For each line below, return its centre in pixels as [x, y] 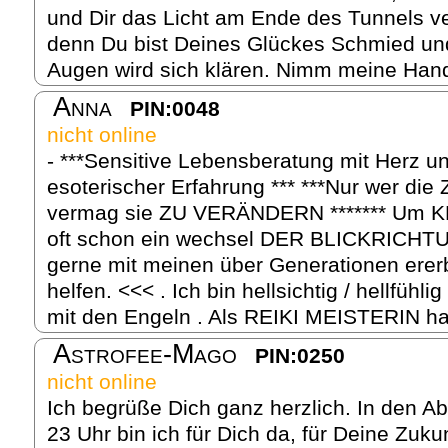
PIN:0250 [300, 355]
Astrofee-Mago [145, 353]
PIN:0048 [175, 108]
